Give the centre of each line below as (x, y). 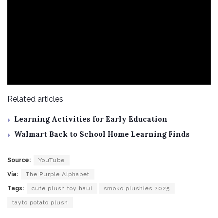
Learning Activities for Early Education (91, 119)
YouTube (52, 160)
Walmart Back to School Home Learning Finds (102, 134)
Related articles (35, 99)
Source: (19, 160)
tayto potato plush (40, 202)
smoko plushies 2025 (137, 188)
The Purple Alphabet (58, 174)
